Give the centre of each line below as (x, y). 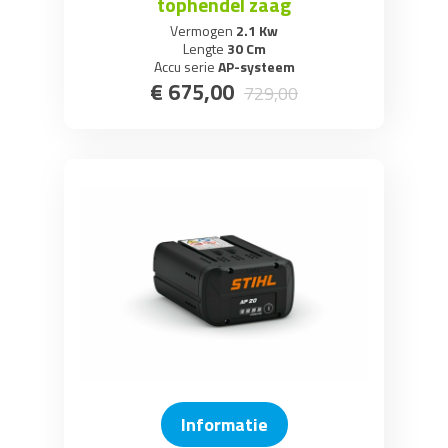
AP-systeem (254, 66)
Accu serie (184, 66)
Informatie (224, 424)
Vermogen (201, 30)
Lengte (203, 48)
